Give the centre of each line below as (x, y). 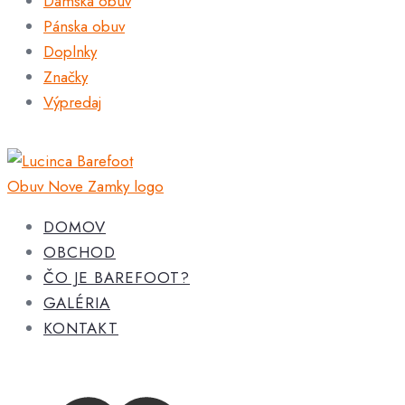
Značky (66, 77)
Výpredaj (72, 102)
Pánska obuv (84, 26)
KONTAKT (81, 328)
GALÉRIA (77, 303)
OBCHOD (80, 252)
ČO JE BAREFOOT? (117, 278)
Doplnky (70, 52)
